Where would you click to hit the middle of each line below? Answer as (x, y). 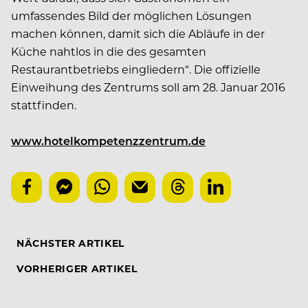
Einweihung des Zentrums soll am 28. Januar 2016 (148, 87)
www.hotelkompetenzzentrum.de (108, 140)
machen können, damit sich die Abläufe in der (138, 33)
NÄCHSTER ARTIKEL (71, 243)
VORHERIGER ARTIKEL (77, 268)
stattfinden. (44, 104)
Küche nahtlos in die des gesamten (109, 51)
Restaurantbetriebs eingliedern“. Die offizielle (136, 69)
